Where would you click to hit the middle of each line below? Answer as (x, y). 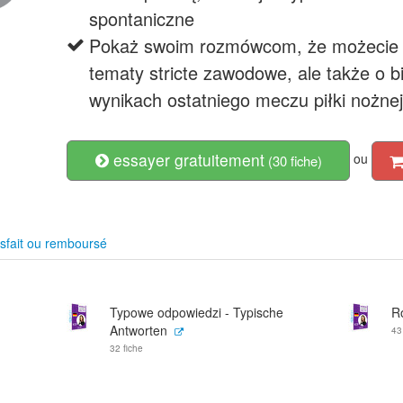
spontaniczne (142, 18)
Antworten (139, 330)
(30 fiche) (293, 161)
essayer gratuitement (186, 160)
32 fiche (126, 348)
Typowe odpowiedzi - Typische (197, 312)
